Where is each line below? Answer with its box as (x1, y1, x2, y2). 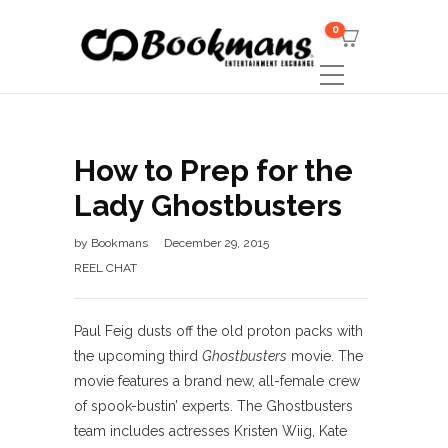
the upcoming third (74, 348, 202, 364)
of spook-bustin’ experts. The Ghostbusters (74, 398, 353, 414)
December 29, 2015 (164, 236, 269, 250)
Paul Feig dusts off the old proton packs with (74, 323, 363, 339)
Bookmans (91, 236, 151, 250)
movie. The (287, 348, 363, 364)
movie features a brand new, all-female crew (74, 373, 360, 389)
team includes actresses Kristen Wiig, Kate (74, 423, 347, 439)
